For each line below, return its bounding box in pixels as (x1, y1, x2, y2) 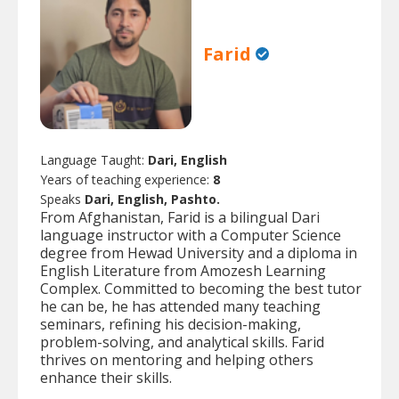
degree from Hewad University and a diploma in (40, 243, 357, 264)
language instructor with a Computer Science (40, 225, 341, 246)
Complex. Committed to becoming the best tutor (40, 279, 362, 299)
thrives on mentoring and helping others (40, 350, 313, 370)
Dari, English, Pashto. (85, 191, 220, 208)
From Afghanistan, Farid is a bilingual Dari (40, 208, 320, 228)
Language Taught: (40, 151, 148, 169)
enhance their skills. (40, 368, 172, 388)
